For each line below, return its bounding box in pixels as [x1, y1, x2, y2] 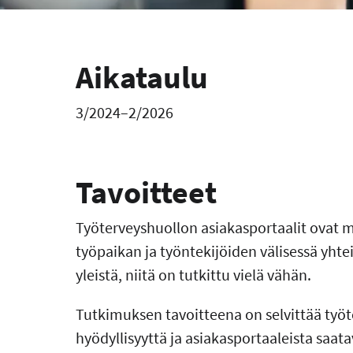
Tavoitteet [76, 172, 217, 212]
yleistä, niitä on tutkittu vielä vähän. [76, 264, 311, 284]
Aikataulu [76, 57, 208, 97]
